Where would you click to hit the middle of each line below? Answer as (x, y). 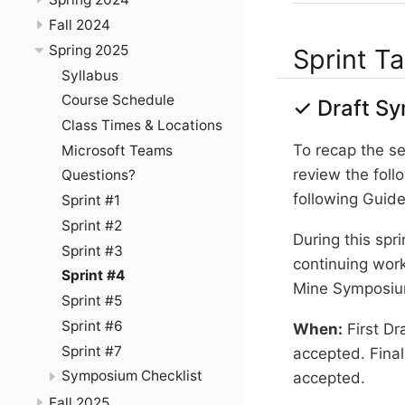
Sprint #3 (92, 250)
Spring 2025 (89, 50)
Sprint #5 (91, 301)
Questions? (98, 175)
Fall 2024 (80, 25)
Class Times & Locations (141, 125)
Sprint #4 (93, 276)
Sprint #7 (91, 351)
